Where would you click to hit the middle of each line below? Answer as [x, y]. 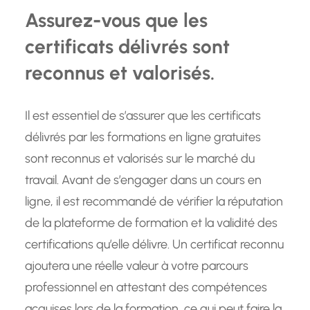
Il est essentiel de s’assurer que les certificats [143, 116]
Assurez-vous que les [116, 20]
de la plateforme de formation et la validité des [151, 223]
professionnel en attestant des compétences [146, 288]
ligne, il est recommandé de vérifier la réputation [154, 202]
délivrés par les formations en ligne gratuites [143, 137]
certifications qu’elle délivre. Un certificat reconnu [154, 245]
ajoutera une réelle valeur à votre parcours [137, 266]
